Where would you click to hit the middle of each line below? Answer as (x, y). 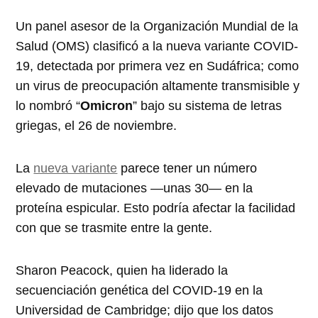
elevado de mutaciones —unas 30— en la (135, 188)
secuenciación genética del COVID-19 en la (139, 290)
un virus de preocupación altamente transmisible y (158, 86)
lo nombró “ (48, 105)
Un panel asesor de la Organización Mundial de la (157, 26)
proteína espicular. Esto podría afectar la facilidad (156, 208)
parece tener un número (187, 168)
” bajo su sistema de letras (208, 105)
